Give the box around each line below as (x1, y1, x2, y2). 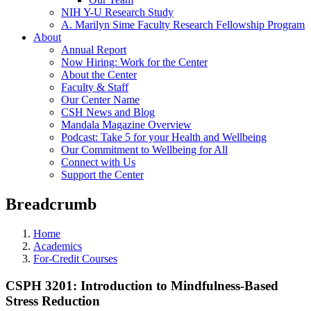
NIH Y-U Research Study (61, 6, 174, 18)
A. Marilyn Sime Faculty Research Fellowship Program (61, 19, 305, 31)
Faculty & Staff (61, 81, 128, 93)
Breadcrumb (6, 194, 96, 213)
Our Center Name (61, 94, 140, 106)
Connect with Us (61, 156, 135, 168)
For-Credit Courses (33, 252, 117, 264)
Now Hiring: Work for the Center (61, 56, 208, 68)
